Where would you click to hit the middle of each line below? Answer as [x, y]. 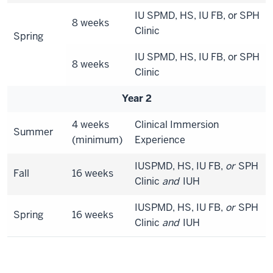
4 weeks [90, 125]
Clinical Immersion [177, 125]
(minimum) [97, 140]
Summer [33, 132]
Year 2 [136, 98]
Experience [160, 140]
